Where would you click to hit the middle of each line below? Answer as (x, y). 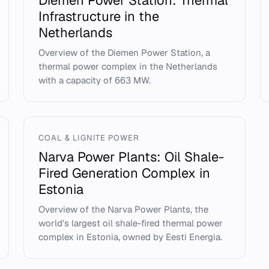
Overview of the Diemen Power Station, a (124, 53)
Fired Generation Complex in (124, 173)
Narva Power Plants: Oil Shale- (131, 157)
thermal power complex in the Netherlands (128, 66)
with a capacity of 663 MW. (94, 80)
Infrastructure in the (98, 16)
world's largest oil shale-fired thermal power (130, 223)
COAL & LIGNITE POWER (89, 138)
